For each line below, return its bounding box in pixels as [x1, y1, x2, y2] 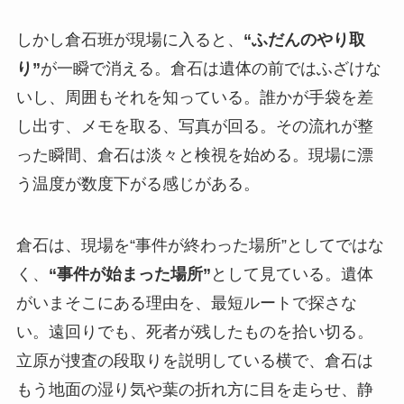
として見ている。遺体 [210, 264, 373, 283]
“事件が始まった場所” [48, 264, 211, 283]
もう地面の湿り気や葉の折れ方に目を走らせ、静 [15, 380, 373, 399]
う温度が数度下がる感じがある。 [15, 174, 260, 193]
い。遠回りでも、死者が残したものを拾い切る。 [15, 322, 373, 341]
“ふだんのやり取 [243, 30, 365, 49]
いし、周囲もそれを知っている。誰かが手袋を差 [15, 87, 373, 106]
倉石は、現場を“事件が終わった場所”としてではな [15, 235, 384, 254]
